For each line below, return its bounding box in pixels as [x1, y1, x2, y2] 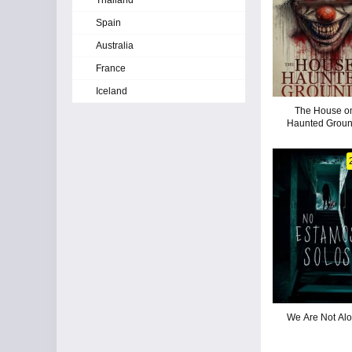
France [96, 63, 126, 74]
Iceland [96, 86, 127, 97]
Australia [96, 40, 134, 51]
